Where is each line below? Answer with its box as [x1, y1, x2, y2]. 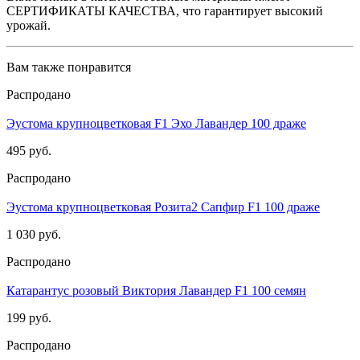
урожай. [6, 18, 51, 32]
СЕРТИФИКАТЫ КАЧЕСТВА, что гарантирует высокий [6, 3, 323, 18]
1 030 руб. [6, 227, 61, 241]
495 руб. [6, 143, 51, 157]
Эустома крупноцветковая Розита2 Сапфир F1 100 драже [6, 199, 320, 214]
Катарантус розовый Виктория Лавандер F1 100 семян [6, 283, 306, 297]
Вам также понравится [6, 59, 131, 74]
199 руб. [6, 310, 51, 325]
